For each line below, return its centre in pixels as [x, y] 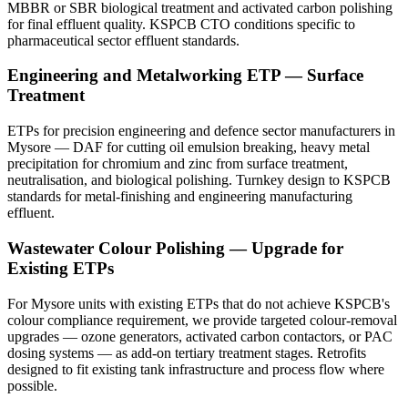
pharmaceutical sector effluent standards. [123, 40]
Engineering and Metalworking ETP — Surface [185, 76]
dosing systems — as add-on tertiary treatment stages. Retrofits [187, 352]
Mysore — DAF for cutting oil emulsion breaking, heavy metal [189, 148]
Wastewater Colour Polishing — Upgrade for [175, 248]
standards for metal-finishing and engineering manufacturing [180, 197]
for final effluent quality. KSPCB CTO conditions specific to [181, 24]
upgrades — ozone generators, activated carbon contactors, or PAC [200, 336]
